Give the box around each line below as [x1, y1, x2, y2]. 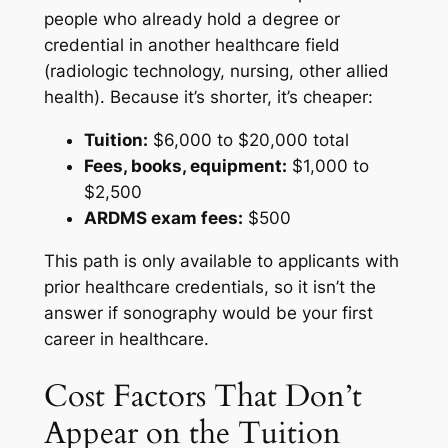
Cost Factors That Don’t [43, 374, 362, 417]
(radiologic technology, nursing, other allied [43, 61, 389, 82]
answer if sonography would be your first [43, 302, 373, 323]
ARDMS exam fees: [83, 208, 243, 229]
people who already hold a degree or [43, 9, 340, 30]
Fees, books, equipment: [83, 156, 287, 177]
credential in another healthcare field [43, 35, 340, 56]
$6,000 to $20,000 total [147, 130, 349, 151]
